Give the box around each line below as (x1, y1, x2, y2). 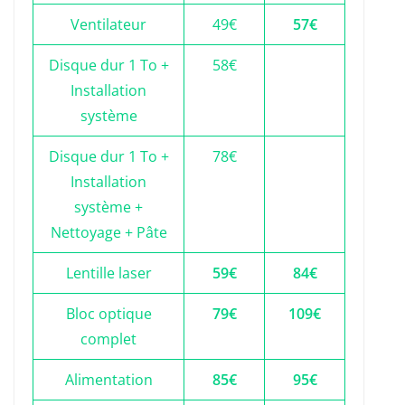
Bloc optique (65, 304, 152, 325)
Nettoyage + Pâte (50, 222, 167, 243)
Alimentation (64, 370, 153, 391)
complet (80, 329, 137, 350)
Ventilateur (71, 14, 146, 35)
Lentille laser (65, 263, 152, 284)
